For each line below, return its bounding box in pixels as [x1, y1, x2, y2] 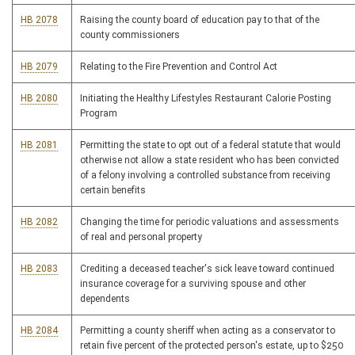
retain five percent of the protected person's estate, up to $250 [80, 340, 343, 351]
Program [80, 108, 117, 119]
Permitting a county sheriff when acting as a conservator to [80, 325, 335, 336]
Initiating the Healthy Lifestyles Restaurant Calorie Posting [80, 93, 331, 104]
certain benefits [80, 185, 146, 196]
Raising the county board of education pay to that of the [80, 14, 319, 25]
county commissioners [80, 29, 180, 40]
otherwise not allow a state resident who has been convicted [80, 155, 339, 166]
